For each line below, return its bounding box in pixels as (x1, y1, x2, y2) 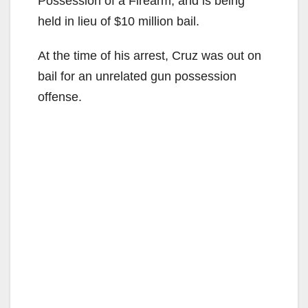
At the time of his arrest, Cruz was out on (38, 48, 261, 63)
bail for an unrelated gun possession (38, 69, 236, 83)
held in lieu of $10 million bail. (38, 14, 199, 28)
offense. (38, 89, 82, 104)
